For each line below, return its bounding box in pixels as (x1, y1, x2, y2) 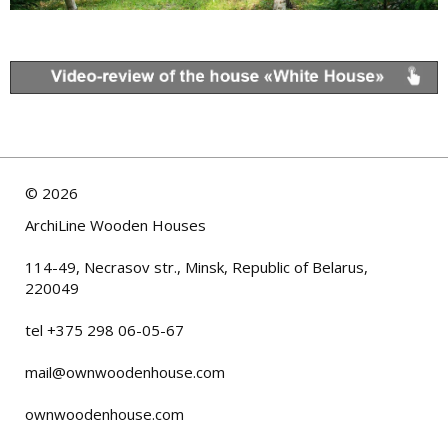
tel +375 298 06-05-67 (25, 319, 184, 340)
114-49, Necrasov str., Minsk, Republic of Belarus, (25, 256, 368, 277)
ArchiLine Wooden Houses (25, 214, 206, 235)
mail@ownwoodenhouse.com (25, 361, 225, 382)
